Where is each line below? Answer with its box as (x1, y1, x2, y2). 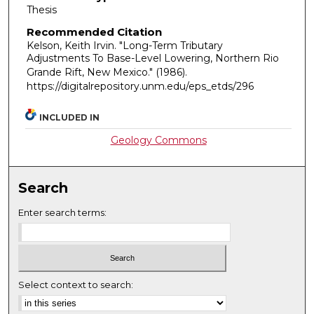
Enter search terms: (18, 207, 107, 219)
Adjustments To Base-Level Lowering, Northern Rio (26, 52, 279, 65)
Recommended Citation (26, 25, 162, 39)
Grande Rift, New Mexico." (26, 66, 156, 79)
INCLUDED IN (39, 112, 100, 123)
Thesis (26, 3, 57, 16)
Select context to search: (18, 278, 134, 290)
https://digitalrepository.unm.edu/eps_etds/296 (26, 80, 254, 93)
